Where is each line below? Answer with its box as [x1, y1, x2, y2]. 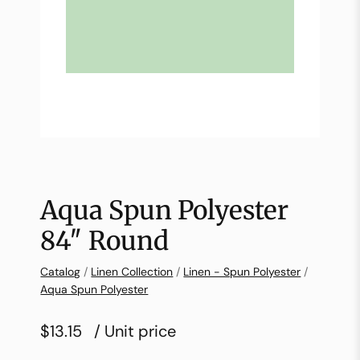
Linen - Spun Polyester [183, 264, 301, 280]
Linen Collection [91, 264, 174, 280]
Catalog [40, 264, 81, 280]
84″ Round [40, 225, 170, 258]
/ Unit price [94, 321, 177, 342]
